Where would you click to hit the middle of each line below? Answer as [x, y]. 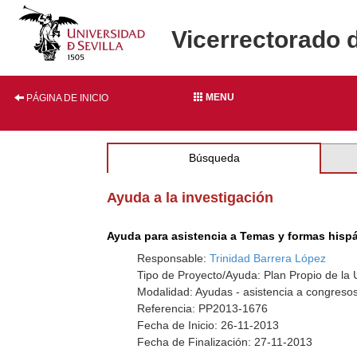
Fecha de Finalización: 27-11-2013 [225, 342]
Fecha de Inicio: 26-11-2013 [208, 325]
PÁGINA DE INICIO [66, 98]
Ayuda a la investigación [190, 198]
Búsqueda [214, 158]
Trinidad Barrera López [268, 258]
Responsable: [174, 258]
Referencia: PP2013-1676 [203, 308]
